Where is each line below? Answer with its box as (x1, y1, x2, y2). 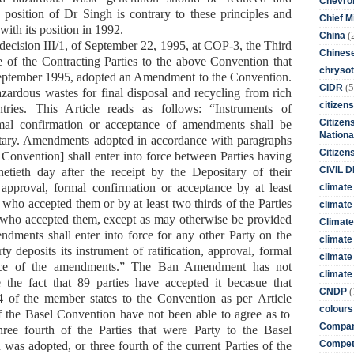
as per (220, 291, 258, 305)
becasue (221, 275, 273, 289)
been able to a (168, 307, 241, 321)
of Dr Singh (49, 6, 117, 21)
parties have (90, 275, 165, 289)
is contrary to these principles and (116, 6, 292, 21)
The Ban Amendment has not (131, 259, 292, 273)
